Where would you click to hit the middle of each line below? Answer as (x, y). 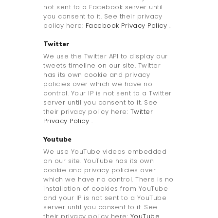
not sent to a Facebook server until (103, 7)
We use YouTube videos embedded (105, 152)
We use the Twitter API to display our (106, 56)
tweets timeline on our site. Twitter (102, 66)
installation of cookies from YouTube (106, 189)
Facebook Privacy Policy (127, 26)
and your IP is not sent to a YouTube (105, 198)
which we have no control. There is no (109, 180)
